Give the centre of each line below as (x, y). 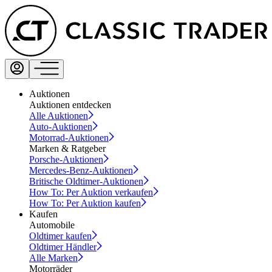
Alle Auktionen (59, 116)
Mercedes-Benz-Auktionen (81, 171)
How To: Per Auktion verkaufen (91, 192)
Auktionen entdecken (70, 105)
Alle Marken (53, 258)
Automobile (52, 225)
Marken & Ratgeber (67, 149)
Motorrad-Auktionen (69, 138)
